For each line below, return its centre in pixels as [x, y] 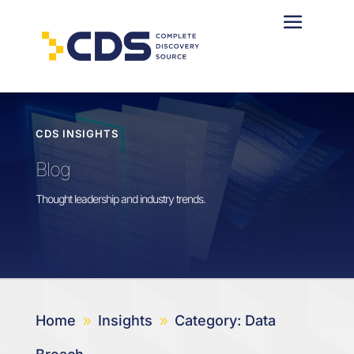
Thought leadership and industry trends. [120, 199]
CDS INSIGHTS [77, 134]
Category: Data [225, 320]
